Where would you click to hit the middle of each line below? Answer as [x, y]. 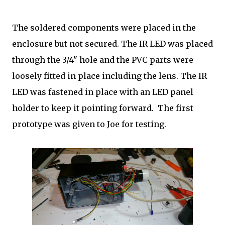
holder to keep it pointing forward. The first [103, 108]
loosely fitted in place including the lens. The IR [109, 76]
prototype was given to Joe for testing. [89, 124]
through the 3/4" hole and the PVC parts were [103, 60]
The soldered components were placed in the [104, 28]
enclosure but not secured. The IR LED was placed [113, 44]
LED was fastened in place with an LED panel [103, 92]
